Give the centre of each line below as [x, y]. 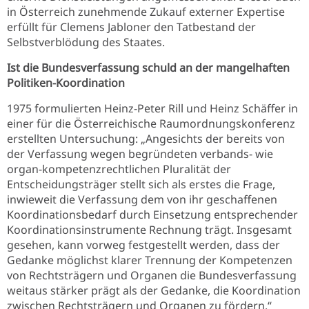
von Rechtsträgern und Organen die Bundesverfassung [152, 275]
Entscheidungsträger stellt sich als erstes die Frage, [141, 184]
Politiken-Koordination [66, 83]
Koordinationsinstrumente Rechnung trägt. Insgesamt [149, 230]
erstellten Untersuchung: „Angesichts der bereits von [146, 139]
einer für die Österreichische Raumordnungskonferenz [151, 123]
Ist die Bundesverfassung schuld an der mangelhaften [148, 68]
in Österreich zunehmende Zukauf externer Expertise [146, 12]
